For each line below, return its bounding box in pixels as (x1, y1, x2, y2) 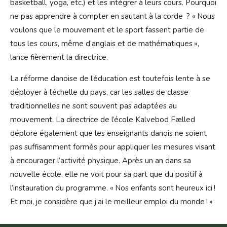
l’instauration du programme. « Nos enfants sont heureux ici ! (10, 183, 215, 194)
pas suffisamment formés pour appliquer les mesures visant (10, 142, 215, 153)
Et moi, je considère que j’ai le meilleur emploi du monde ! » (10, 197, 213, 207)
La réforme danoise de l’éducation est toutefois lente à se (10, 73, 210, 84)
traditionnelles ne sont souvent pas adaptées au (10, 101, 177, 111)
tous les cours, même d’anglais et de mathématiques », (10, 39, 199, 49)
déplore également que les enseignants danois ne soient (10, 128, 207, 139)
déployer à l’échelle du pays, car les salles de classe (10, 87, 188, 98)
